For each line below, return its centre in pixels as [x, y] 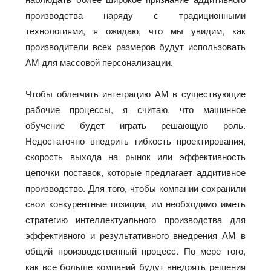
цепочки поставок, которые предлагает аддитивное [135, 172]
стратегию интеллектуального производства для [135, 219]
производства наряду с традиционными [135, 15]
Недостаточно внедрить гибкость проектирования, [135, 140]
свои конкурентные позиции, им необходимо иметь [135, 203]
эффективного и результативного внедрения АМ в [135, 235]
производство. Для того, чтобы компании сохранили [135, 188]
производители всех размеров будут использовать [135, 46]
